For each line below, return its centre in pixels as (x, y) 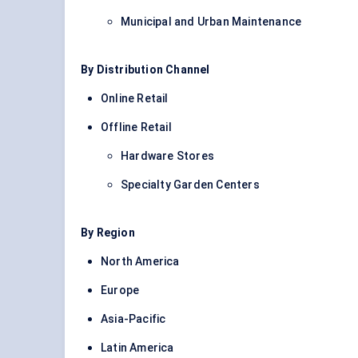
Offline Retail (136, 127)
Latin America (137, 348)
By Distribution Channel (145, 70)
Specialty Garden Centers (190, 185)
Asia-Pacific (133, 319)
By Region (108, 233)
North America (140, 262)
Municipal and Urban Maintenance (211, 22)
